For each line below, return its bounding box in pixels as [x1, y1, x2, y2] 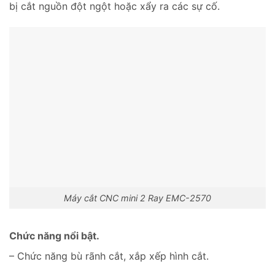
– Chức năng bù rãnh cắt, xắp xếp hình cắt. [9, 249, 209, 262]
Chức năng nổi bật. [9, 229, 99, 242]
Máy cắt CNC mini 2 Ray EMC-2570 [64, 192, 211, 203]
